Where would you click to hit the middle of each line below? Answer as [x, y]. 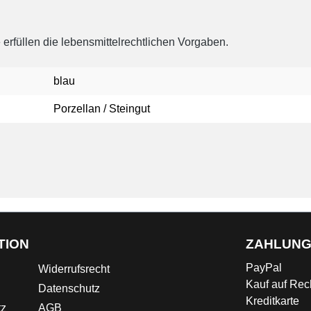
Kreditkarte [272, 301]
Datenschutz [69, 288]
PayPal [264, 268]
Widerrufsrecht [74, 269]
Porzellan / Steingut [102, 109]
